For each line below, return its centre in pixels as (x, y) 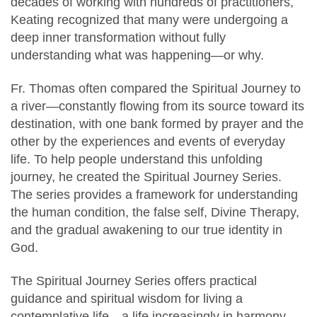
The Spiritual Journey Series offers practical (134, 281)
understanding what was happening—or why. (137, 55)
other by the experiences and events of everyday (148, 142)
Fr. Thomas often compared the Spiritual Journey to (156, 88)
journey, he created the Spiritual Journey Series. (146, 177)
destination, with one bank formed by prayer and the (157, 124)
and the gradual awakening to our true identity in (146, 230)
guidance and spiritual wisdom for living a (127, 299)
